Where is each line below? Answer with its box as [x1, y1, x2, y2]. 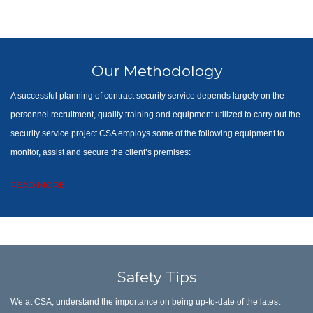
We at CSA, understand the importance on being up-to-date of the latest [10, 297, 280, 307]
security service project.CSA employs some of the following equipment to [10, 129, 284, 138]
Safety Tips [117, 268, 196, 286]
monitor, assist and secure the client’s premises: [10, 147, 191, 157]
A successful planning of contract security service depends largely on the [10, 91, 284, 101]
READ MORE [10, 180, 65, 190]
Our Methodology [91, 62, 222, 80]
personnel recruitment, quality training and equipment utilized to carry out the [10, 110, 300, 119]
